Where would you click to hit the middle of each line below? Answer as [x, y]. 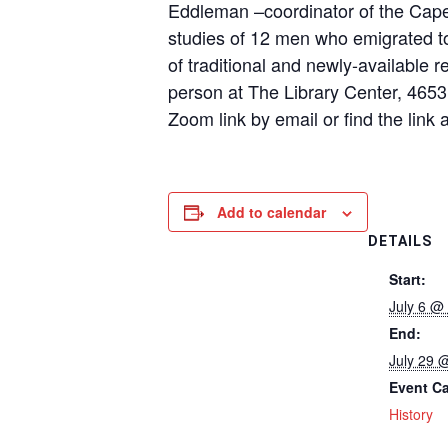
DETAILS [400, 241]
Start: [407, 279]
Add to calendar [271, 212]
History [411, 414]
